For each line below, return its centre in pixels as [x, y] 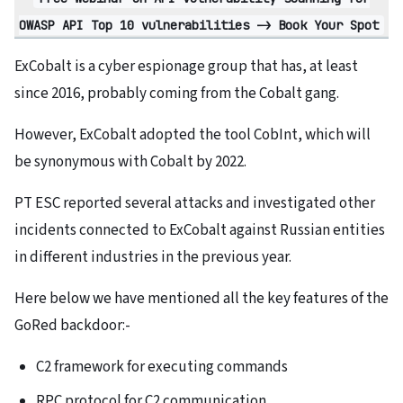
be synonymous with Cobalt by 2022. [130, 162]
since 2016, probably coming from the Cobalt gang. [177, 94]
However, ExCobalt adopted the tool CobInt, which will [193, 135]
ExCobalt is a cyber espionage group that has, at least [186, 67]
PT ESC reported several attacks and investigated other [195, 204]
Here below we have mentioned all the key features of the [201, 299]
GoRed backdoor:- [72, 326]
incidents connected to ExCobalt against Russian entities [200, 231]
